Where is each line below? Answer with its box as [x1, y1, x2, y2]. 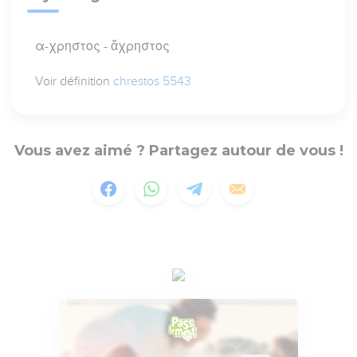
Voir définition [35, 74, 114, 89]
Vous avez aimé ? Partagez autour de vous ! [14, 142, 343, 160]
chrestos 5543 [113, 74, 192, 89]
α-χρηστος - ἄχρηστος [35, 39, 171, 54]
